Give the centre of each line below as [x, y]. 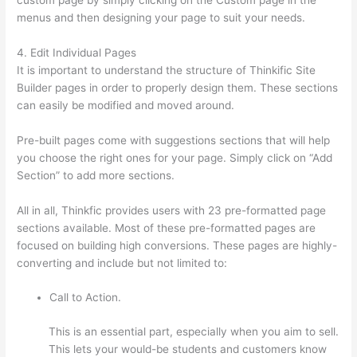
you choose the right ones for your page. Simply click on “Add [175, 157]
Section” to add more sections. [96, 175]
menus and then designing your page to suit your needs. [161, 17]
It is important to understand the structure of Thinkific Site [167, 70]
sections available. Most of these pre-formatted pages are [167, 228]
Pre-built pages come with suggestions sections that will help [174, 140]
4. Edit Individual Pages [77, 52]
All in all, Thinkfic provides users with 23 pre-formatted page [172, 210]
